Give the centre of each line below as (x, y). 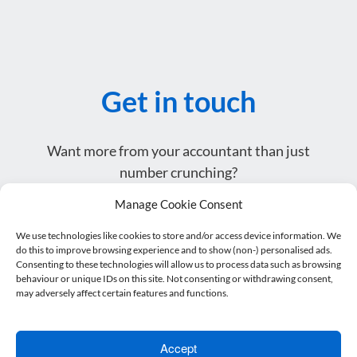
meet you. (178, 215)
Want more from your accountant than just (178, 150)
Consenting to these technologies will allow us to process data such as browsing (178, 264)
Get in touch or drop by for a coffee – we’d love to (178, 193)
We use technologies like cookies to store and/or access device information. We (178, 235)
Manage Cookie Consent (178, 204)
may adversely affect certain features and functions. (122, 292)
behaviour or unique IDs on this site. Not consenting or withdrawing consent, (175, 278)
